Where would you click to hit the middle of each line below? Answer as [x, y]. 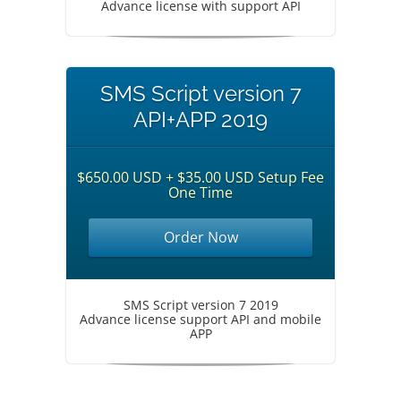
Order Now [200, 237]
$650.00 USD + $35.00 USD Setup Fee [200, 177]
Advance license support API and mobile [200, 319]
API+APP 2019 [200, 119]
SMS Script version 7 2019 [200, 305]
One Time [200, 192]
